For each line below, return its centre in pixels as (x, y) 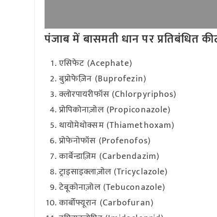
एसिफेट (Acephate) (96, 63)
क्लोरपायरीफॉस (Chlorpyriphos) (118, 94)
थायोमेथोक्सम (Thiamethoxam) (117, 125)
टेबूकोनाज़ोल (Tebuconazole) (112, 187)
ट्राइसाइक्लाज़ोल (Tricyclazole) (114, 172)
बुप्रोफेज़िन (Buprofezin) (103, 79)
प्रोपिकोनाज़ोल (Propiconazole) (115, 110)
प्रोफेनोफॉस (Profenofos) (105, 141)
